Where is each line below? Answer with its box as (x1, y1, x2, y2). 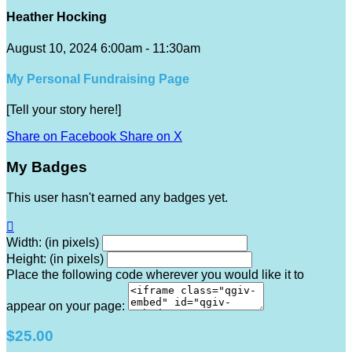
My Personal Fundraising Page (6, 71, 189, 86)
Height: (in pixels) (6, 251, 104, 266)
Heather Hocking (6, 10, 107, 24)
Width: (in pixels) (6, 235, 99, 249)
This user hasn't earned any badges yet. (6, 190, 228, 204)
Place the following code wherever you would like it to (6, 267, 304, 281)
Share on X (119, 130, 182, 144)
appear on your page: (6, 299, 125, 313)
